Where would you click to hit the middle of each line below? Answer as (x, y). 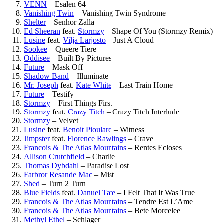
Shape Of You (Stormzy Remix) (162, 31)
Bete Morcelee (157, 211)
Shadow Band (46, 76)
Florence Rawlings (97, 139)
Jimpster (37, 139)
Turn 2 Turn (67, 184)
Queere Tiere (76, 49)
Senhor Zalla (74, 22)
